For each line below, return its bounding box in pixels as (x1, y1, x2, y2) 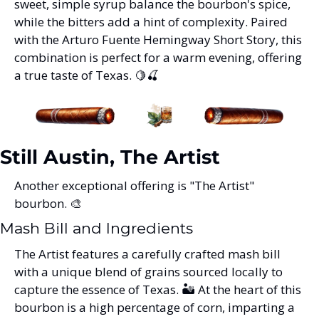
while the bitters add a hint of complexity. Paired (14, 13, 288, 30)
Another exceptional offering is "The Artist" (14, 177, 254, 194)
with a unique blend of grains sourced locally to (14, 263, 283, 280)
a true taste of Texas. (14, 66, 135, 83)
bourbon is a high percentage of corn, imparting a (14, 298, 295, 315)
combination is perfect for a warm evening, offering (14, 48, 302, 66)
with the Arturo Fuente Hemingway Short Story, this (14, 31, 302, 48)
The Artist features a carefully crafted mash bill (14, 245, 281, 262)
